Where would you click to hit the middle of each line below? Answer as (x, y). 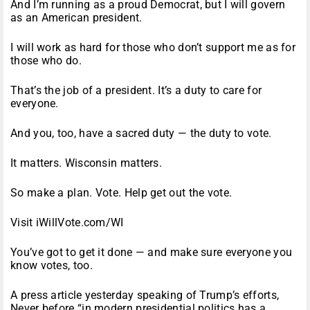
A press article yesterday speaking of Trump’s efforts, (145, 295)
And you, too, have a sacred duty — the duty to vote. (141, 134)
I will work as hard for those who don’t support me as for (153, 48)
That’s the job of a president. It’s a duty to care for (136, 91)
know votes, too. (52, 266)
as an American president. (76, 18)
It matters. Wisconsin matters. (86, 163)
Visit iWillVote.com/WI (67, 223)
